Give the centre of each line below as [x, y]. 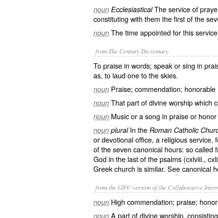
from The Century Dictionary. [133, 51]
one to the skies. [152, 75]
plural [119, 130]
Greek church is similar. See [138, 169]
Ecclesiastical [132, 9]
